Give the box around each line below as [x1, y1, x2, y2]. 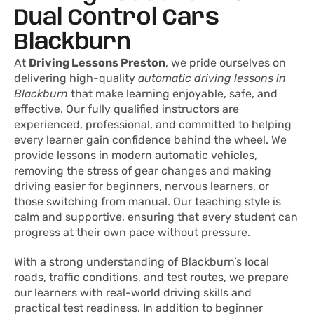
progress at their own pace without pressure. [14, 226, 250, 240]
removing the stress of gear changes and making [14, 164, 271, 178]
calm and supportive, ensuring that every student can [14, 210, 298, 224]
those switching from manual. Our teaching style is [14, 195, 281, 209]
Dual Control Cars [14, 7, 219, 31]
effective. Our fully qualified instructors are [14, 102, 239, 116]
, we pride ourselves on [165, 56, 286, 70]
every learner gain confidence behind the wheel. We [14, 133, 287, 147]
